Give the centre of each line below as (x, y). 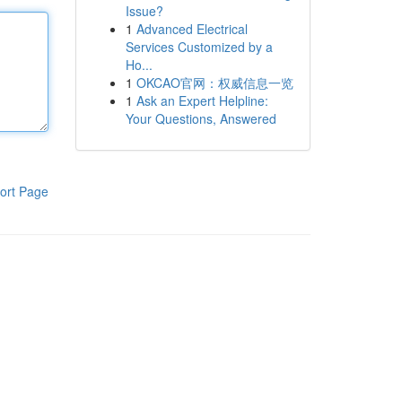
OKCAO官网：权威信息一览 (214, 83)
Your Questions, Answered (201, 118)
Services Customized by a (199, 47)
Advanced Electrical (192, 29)
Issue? (144, 11)
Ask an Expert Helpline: (202, 100)
